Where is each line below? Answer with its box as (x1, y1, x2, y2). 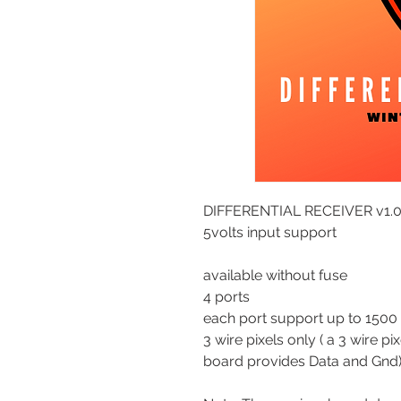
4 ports (203, 288, 250, 306)
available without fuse (203, 267, 347, 285)
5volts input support (203, 224, 340, 242)
